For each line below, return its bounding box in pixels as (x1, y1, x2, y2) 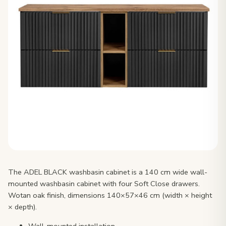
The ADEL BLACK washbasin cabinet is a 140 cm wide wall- (8, 167, 207, 177)
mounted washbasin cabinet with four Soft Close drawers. (8, 179, 200, 189)
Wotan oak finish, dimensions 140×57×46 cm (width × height (8, 190, 212, 200)
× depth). (8, 202, 37, 212)
